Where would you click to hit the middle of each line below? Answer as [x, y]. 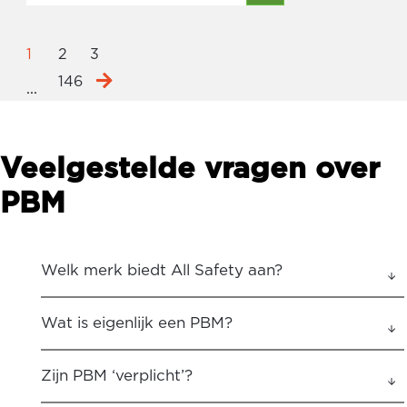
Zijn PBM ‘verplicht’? [117, 375]
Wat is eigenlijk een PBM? [137, 323]
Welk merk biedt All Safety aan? [162, 270]
